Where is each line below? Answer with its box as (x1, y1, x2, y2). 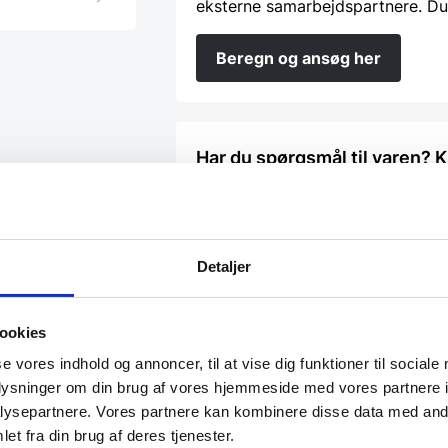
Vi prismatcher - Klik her (196, 237, 404, 259)
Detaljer (196, 258, 252, 276)
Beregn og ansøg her (216, 47, 381, 68)
